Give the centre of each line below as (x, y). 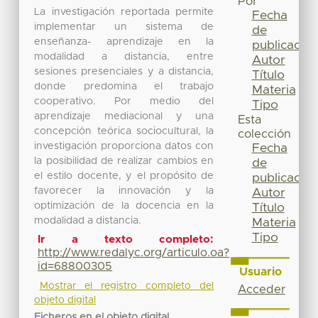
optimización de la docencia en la (124, 205)
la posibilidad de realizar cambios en (124, 161)
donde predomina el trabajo (124, 86)
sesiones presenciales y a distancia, (124, 71)
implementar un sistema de (124, 27)
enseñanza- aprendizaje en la (124, 42)
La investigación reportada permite (124, 12)
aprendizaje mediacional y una (124, 116)
